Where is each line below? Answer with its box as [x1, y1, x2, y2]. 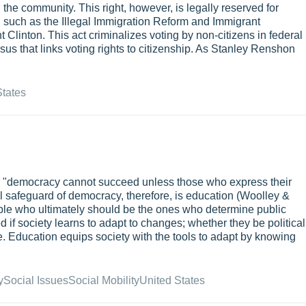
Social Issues [3, 275, 68, 286]
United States [139, 275, 205, 286]
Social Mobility [68, 275, 139, 286]
